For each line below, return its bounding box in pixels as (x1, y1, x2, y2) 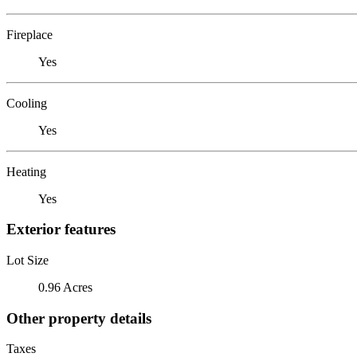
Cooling (6, 96, 47, 110)
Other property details (6, 309, 151, 327)
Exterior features (6, 221, 116, 238)
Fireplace (6, 27, 53, 41)
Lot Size (6, 253, 49, 267)
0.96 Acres (38, 280, 92, 294)
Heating (6, 164, 46, 178)
